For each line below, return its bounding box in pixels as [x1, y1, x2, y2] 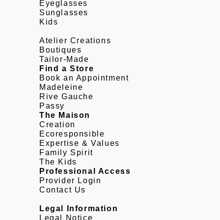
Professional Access [39, 167, 131, 176]
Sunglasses [39, 8, 89, 17]
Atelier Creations [39, 36, 111, 45]
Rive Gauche [39, 92, 94, 101]
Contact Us [39, 186, 86, 194]
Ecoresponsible [39, 130, 105, 138]
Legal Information [39, 204, 118, 213]
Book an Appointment [39, 74, 129, 82]
